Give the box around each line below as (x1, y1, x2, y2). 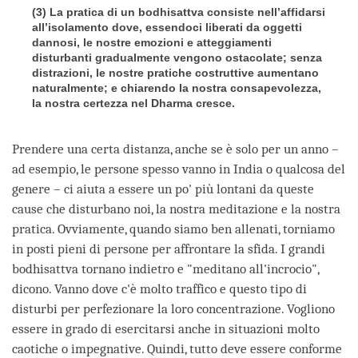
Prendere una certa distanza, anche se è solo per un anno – (12, 141, 339, 157)
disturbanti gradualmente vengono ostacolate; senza (32, 51, 322, 65)
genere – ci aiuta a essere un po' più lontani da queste (12, 181, 314, 197)
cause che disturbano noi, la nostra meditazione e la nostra (12, 201, 340, 217)
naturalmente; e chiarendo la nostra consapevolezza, (32, 82, 321, 95)
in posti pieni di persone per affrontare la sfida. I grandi (12, 241, 325, 257)
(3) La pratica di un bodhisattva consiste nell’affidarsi (32, 6, 325, 19)
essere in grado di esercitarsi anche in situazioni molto (12, 321, 320, 337)
